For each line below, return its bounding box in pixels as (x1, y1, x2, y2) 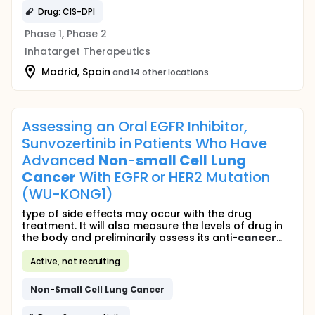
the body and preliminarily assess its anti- (22, 231, 238, 245)
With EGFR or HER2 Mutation (75, 167, 271, 187)
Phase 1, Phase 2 (25, 27, 107, 41)
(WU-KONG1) (22, 184, 113, 204)
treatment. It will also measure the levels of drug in (22, 219, 283, 233)
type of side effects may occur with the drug (22, 207, 252, 221)
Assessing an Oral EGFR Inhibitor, (22, 117, 248, 136)
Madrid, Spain (41, 64, 110, 79)
